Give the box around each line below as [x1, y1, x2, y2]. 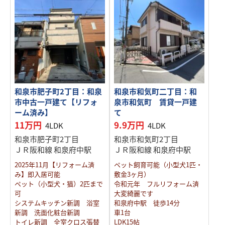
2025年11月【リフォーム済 [15, 160, 94, 169]
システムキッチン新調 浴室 [15, 198, 99, 207]
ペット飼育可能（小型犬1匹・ [114, 160, 202, 169]
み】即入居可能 [15, 169, 60, 179]
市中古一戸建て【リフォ [15, 96, 97, 107]
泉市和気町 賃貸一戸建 [114, 96, 197, 107]
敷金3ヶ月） [114, 169, 150, 179]
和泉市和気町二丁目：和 [114, 86, 197, 96]
